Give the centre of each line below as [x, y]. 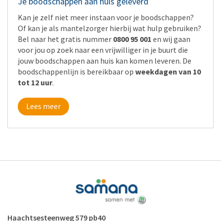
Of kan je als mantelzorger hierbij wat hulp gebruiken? [110, 28]
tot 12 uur [35, 82]
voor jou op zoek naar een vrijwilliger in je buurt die [103, 50]
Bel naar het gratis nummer [65, 39]
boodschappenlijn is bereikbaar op [76, 71]
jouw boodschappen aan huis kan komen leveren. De [105, 60]
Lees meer [43, 106]
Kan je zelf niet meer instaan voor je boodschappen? [106, 17]
